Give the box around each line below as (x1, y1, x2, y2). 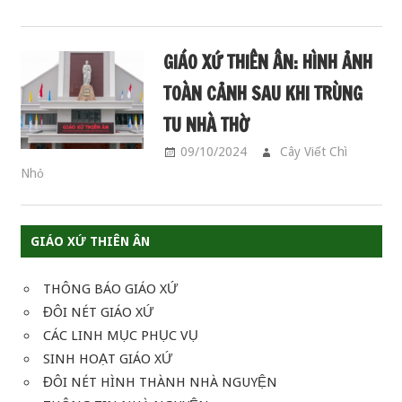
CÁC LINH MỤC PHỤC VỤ (43, 328, 198, 345)
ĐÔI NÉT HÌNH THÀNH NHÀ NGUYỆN (43, 374, 277, 391)
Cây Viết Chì (280, 144, 348, 160)
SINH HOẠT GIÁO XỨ (43, 351, 173, 368)
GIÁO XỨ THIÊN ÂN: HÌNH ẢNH (163, 49, 373, 76)
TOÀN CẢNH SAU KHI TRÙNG (163, 81, 363, 108)
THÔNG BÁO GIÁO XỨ (43, 281, 179, 298)
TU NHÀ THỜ (163, 112, 251, 139)
